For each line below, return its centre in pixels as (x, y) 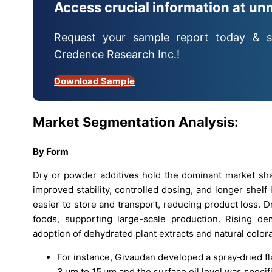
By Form (51, 151)
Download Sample (94, 81)
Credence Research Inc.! (117, 55)
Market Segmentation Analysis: (136, 122)
